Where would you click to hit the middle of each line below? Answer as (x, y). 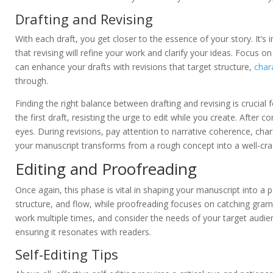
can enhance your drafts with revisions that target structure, (135, 67)
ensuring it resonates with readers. (83, 232)
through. (32, 81)
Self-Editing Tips (67, 254)
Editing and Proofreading (106, 169)
